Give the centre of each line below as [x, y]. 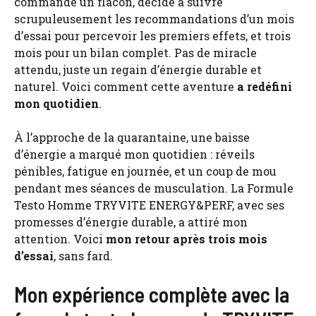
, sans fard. [83, 255]
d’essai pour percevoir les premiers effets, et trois [152, 35]
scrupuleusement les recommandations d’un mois [154, 18]
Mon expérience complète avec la [152, 294]
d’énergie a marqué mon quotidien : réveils [134, 154]
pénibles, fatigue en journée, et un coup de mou [145, 171]
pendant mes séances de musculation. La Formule [154, 188]
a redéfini [265, 86]
